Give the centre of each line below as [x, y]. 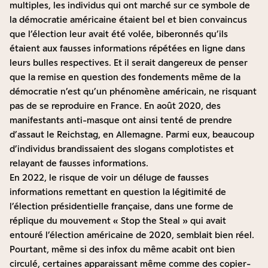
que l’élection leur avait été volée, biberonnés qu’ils [119, 34]
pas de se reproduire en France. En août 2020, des [115, 106]
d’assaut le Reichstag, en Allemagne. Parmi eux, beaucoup [132, 135]
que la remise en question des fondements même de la [125, 77]
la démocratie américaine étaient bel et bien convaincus [128, 20]
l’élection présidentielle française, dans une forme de [121, 206]
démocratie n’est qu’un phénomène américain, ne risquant [133, 92]
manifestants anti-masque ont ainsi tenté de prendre [121, 120]
